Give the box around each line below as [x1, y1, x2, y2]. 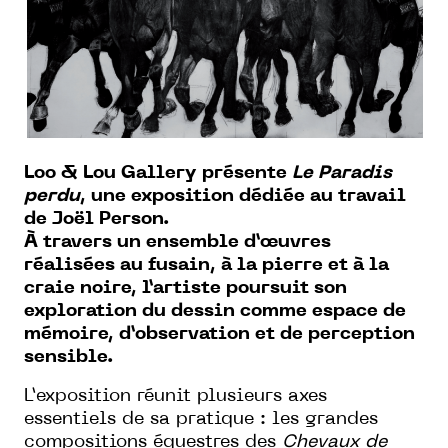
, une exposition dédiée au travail [80, 187, 406, 205]
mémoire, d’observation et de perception [24, 325, 415, 343]
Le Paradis [292, 164, 392, 182]
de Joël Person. [24, 210, 169, 228]
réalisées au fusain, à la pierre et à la [24, 256, 389, 274]
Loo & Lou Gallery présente [24, 164, 292, 182]
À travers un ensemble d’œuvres [24, 233, 331, 251]
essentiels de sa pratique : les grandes [24, 410, 378, 428]
